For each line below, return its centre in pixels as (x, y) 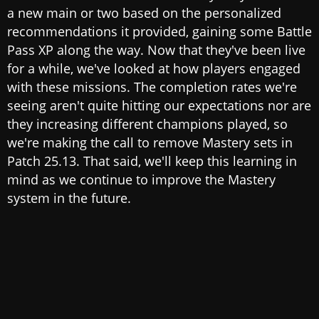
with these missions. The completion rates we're (152, 87)
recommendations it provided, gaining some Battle (159, 32)
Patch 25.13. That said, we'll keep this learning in (152, 161)
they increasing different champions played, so (147, 124)
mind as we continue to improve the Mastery (141, 180)
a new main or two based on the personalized (144, 13)
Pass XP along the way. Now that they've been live (156, 50)
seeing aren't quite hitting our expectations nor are (159, 106)
